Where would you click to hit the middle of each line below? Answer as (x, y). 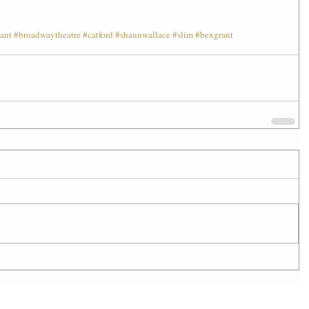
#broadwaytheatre (47, 35)
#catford (98, 35)
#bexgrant (214, 35)
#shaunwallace (143, 35)
